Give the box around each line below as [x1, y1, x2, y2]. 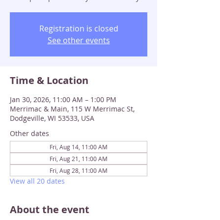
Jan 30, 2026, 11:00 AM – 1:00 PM [10, 95, 116, 104]
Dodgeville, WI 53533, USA [10, 113, 94, 123]
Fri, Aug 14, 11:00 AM [50, 143, 108, 151]
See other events [47, 35, 110, 46]
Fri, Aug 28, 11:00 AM [50, 166, 108, 174]
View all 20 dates [10, 176, 65, 186]
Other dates [10, 129, 49, 138]
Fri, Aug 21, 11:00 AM [50, 155, 108, 163]
